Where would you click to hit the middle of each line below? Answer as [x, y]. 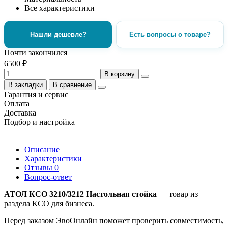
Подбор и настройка [39, 122]
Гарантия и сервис [36, 94]
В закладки [25, 84]
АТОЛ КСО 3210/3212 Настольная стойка [80, 194]
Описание [42, 149]
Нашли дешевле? [58, 34]
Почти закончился [36, 52]
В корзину [120, 74]
